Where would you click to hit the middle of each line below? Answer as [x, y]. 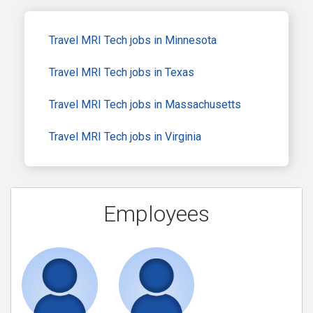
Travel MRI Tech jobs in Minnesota [133, 40]
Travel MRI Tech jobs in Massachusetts [145, 104]
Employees [156, 213]
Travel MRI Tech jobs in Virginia [125, 136]
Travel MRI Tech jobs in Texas [122, 72]
